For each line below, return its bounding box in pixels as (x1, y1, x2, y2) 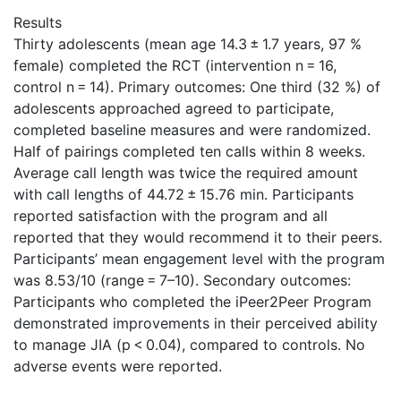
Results (13, 13, 62, 32)
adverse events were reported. (13, 357, 222, 376)
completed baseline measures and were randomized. (13, 121, 371, 140)
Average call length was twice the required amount (13, 164, 358, 183)
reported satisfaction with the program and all (13, 207, 328, 226)
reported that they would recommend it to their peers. (13, 228, 382, 247)
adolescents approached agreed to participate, (13, 99, 334, 118)
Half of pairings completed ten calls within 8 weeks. (13, 142, 365, 161)
